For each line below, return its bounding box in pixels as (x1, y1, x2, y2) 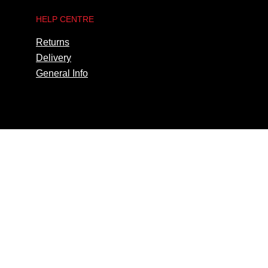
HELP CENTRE (36, 14, 94, 24)
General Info (36, 68, 88, 78)
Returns (36, 36, 69, 47)
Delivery (36, 52, 71, 63)
